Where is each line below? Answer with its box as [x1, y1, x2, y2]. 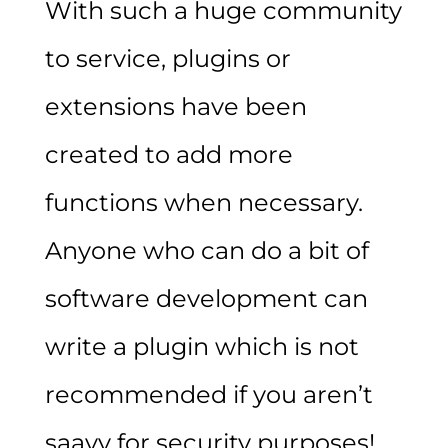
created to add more [44, 139, 293, 169]
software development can [44, 283, 368, 313]
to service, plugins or [44, 43, 291, 73]
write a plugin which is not [44, 331, 359, 361]
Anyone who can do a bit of [44, 235, 369, 265]
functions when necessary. [44, 187, 363, 217]
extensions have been [44, 91, 307, 121]
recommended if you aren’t [44, 379, 373, 409]
